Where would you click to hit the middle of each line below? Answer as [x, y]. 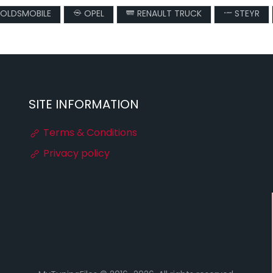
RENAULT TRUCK [168, 14]
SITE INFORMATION [84, 105]
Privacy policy [76, 154]
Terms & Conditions [89, 133]
